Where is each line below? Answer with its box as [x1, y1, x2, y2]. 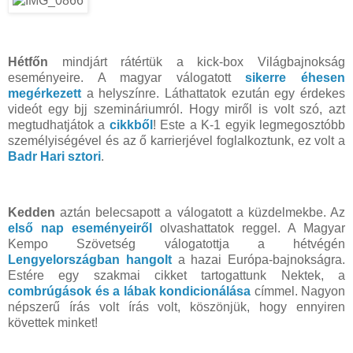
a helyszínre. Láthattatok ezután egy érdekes [86, 86, 346, 100]
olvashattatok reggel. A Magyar [160, 221, 345, 236]
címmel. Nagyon [254, 284, 345, 299]
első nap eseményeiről [8, 221, 152, 236]
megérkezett [8, 86, 81, 100]
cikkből [109, 117, 153, 132]
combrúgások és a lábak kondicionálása [8, 284, 251, 299]
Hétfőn [8, 54, 48, 69]
